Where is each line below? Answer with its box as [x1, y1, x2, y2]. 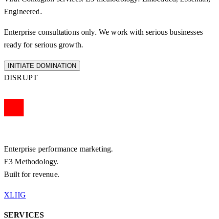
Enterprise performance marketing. [4, 145, 113, 153]
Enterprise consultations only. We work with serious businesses [4, 28, 203, 37]
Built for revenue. [4, 170, 60, 179]
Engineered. [4, 7, 42, 16]
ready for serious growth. [4, 41, 84, 49]
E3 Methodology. [4, 157, 59, 166]
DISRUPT [4, 73, 38, 82]
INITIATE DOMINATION [8, 62, 76, 70]
